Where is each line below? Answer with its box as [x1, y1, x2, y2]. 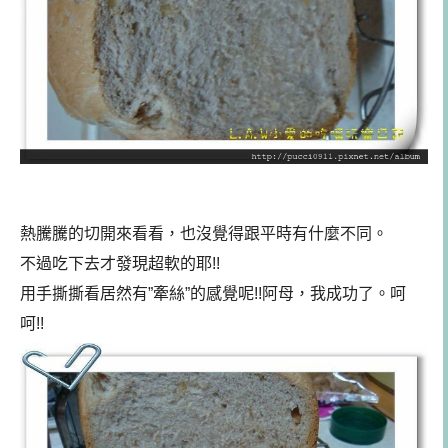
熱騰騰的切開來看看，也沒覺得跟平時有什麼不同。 [20, 224, 388, 242]
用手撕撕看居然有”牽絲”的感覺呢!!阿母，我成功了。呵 [20, 284, 406, 302]
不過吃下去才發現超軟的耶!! [20, 254, 220, 272]
